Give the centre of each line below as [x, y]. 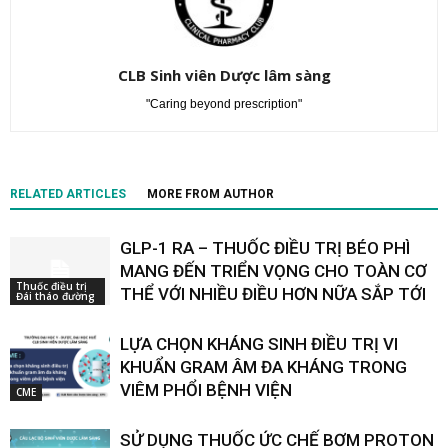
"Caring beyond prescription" [224, 103]
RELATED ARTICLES [68, 193]
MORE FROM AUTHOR [210, 193]
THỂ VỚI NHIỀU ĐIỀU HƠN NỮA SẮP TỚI [273, 293]
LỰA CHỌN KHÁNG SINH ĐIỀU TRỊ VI [259, 343]
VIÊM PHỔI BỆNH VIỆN [206, 389]
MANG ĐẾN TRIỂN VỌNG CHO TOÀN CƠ [273, 270]
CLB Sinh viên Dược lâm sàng [224, 74]
